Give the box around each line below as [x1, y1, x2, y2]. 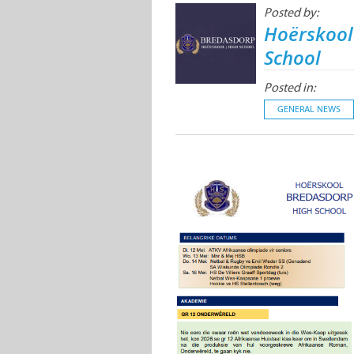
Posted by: [264, 5, 319, 21]
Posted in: [264, 80, 316, 96]
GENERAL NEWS [277, 104, 341, 115]
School [264, 44, 322, 71]
